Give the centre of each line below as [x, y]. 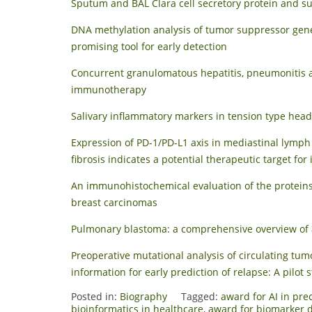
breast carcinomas [114, 202]
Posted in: [95, 296]
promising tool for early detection [149, 46]
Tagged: [201, 296]
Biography [143, 296]
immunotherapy [109, 89]
